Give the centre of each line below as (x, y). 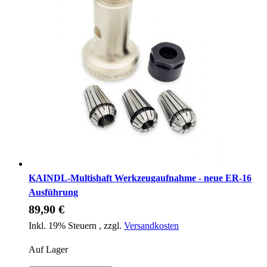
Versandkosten (151, 225)
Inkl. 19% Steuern (64, 225)
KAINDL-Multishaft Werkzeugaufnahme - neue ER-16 (140, 178)
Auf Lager (48, 249)
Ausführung (53, 192)
